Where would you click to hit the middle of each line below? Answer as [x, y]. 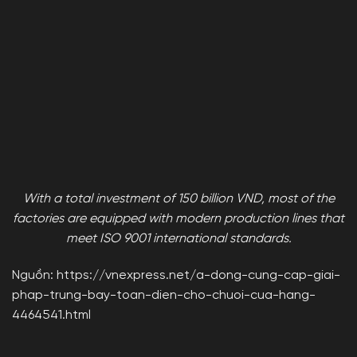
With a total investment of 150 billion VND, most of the [178, 200]
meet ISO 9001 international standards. [178, 239]
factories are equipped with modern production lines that [178, 220]
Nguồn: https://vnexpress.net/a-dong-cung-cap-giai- [176, 276]
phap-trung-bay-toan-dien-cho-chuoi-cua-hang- [164, 296]
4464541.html [51, 316]
